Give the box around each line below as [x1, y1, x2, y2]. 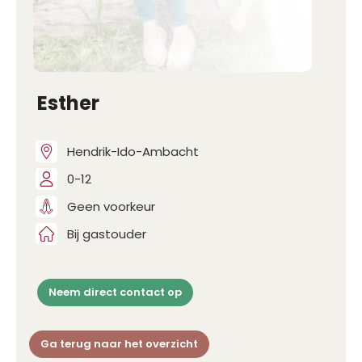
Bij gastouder [67, 225, 146, 242]
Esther [37, 90, 99, 117]
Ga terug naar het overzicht [40, 336, 198, 352]
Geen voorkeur [67, 197, 155, 215]
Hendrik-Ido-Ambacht [67, 142, 199, 160]
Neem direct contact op [48, 284, 182, 301]
